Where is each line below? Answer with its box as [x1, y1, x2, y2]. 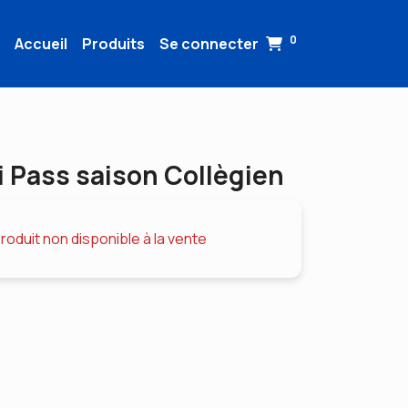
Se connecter [159, 34, 260, 54]
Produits [82, 34, 146, 54]
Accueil [15, 34, 68, 54]
